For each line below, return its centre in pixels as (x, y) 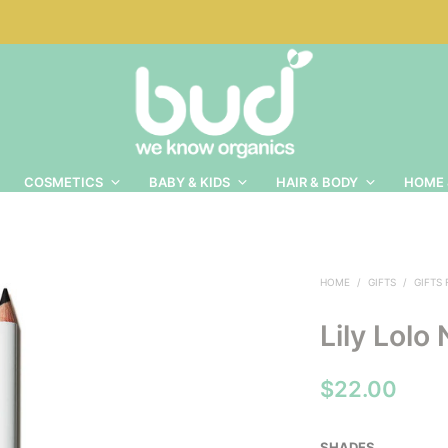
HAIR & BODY (317, 182)
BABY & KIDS (189, 182)
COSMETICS (63, 182)
